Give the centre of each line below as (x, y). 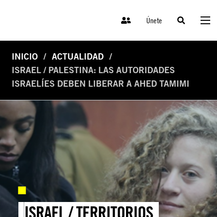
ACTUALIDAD (78, 57)
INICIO (25, 57)
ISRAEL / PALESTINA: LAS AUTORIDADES (93, 70)
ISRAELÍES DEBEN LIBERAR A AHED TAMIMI (101, 84)
